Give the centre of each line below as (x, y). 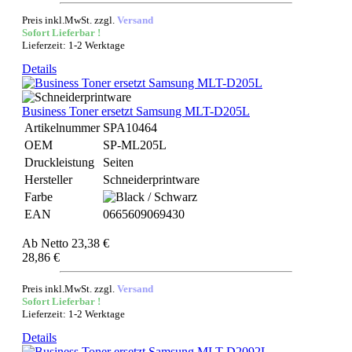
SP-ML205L (135, 145)
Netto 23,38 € (75, 243)
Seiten (118, 162)
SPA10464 (130, 128)
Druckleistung (59, 162)
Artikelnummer (62, 128)
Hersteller (48, 180)
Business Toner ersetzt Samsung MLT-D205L (136, 111)
